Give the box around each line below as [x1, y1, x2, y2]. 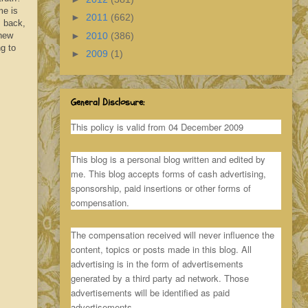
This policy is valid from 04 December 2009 [71, 120, 243, 133]
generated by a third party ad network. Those [71, 271, 249, 285]
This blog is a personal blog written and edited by [71, 152, 265, 166]
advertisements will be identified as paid [71, 285, 230, 299]
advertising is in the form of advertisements [71, 256, 243, 270]
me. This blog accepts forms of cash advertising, [71, 166, 266, 180]
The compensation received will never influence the [71, 228, 274, 241]
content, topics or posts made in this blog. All [71, 242, 252, 256]
